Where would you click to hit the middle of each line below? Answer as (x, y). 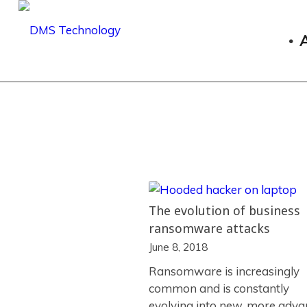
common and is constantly (219, 288)
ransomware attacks (209, 229)
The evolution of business (224, 211)
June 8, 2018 (178, 247)
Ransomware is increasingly (224, 271)
